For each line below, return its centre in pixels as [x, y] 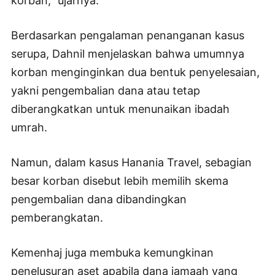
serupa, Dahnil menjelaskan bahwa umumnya [128, 53]
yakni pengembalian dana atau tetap [106, 90]
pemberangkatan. [57, 217]
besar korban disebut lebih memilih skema [120, 180]
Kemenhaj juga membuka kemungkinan [112, 252]
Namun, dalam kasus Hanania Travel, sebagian [131, 162]
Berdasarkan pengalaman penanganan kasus [128, 35]
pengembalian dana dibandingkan [99, 199]
